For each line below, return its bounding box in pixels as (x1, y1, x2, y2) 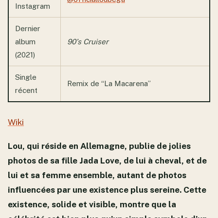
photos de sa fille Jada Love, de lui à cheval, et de (8, 155, 207, 165)
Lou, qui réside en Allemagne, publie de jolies (8, 141, 191, 151)
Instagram (15, 1, 50, 10)
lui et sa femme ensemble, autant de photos (8, 170, 186, 180)
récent (15, 86, 37, 94)
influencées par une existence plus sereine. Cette (8, 184, 206, 195)
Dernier (15, 24, 40, 33)
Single (15, 73, 36, 81)
